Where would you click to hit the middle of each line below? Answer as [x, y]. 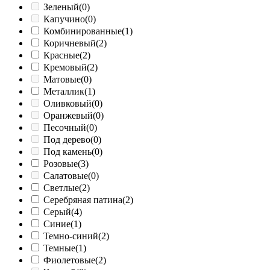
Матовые [62, 80]
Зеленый [61, 7]
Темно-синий [71, 236]
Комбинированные [83, 31]
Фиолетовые [69, 260]
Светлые [61, 188]
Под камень [67, 152]
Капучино [64, 19]
